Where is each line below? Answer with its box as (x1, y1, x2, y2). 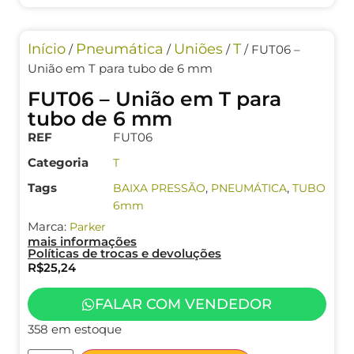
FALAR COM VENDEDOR (95, 295, 272, 313)
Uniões (174, 40, 223, 58)
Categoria (28, 154, 88, 170)
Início (28, 40, 66, 58)
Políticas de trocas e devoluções (28, 245, 221, 261)
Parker (70, 219, 106, 234)
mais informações (28, 233, 137, 249)
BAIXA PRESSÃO (113, 180, 205, 195)
